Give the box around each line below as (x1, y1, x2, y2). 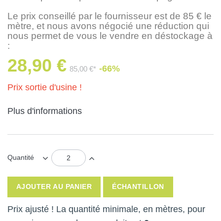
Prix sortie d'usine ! (7, 82, 82, 93)
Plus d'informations (7, 106, 82, 116)
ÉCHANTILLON (112, 183, 164, 191)
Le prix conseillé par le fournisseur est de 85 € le (7, 11, 212, 22)
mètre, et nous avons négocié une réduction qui (7, 21, 209, 32)
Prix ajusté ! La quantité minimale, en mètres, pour (7, 204, 205, 215)
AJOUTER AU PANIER (16, 183, 92, 191)
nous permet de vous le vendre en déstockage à (7, 31, 213, 41)
